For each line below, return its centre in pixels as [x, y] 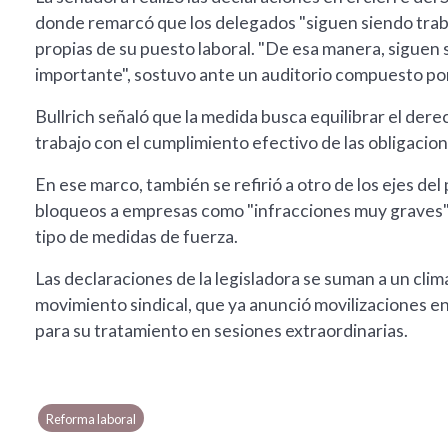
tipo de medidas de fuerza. [136, 237]
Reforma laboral [91, 419]
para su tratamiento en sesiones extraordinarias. [221, 331]
